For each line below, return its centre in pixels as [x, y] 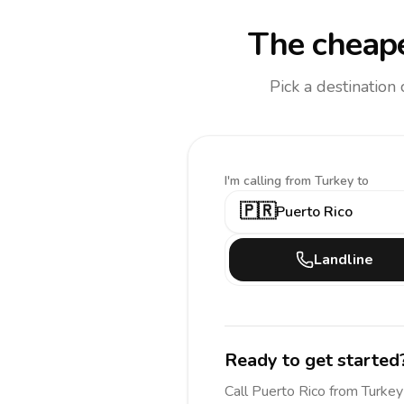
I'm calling [255, 181]
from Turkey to [327, 181]
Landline [344, 260]
